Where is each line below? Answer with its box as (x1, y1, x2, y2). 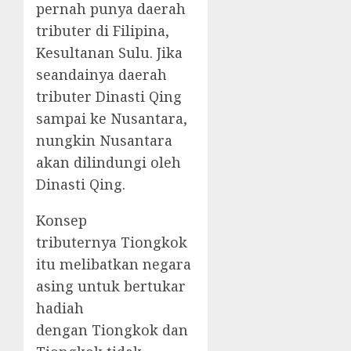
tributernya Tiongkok (36, 233, 187, 252)
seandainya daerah (36, 65, 167, 85)
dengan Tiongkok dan (36, 320, 188, 340)
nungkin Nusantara (36, 131, 172, 150)
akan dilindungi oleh (36, 153, 181, 172)
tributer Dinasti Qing (36, 87, 182, 107)
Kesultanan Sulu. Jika (36, 43, 183, 63)
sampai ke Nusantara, (36, 109, 187, 128)
